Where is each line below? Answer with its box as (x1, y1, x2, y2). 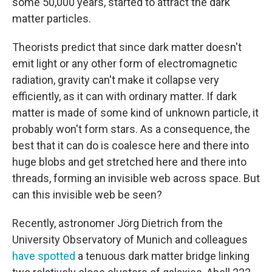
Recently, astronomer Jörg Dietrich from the (12, 217, 223, 229)
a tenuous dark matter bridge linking (75, 250, 250, 262)
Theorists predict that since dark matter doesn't (12, 41, 242, 53)
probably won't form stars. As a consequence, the (12, 123, 250, 135)
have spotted (12, 250, 75, 262)
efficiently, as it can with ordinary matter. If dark (12, 90, 237, 103)
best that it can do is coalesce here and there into (12, 139, 249, 152)
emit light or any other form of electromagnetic (12, 57, 237, 70)
